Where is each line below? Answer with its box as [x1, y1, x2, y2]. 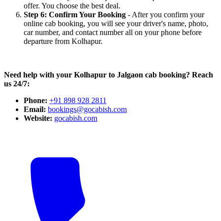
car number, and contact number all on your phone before [24, 28, 202, 37]
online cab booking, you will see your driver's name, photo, [24, 19, 208, 28]
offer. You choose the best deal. [24, 1, 120, 10]
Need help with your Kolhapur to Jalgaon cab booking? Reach [4, 71, 213, 79]
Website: [24, 114, 54, 123]
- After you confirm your [128, 10, 204, 19]
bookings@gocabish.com [48, 105, 127, 114]
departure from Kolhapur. [24, 37, 103, 46]
